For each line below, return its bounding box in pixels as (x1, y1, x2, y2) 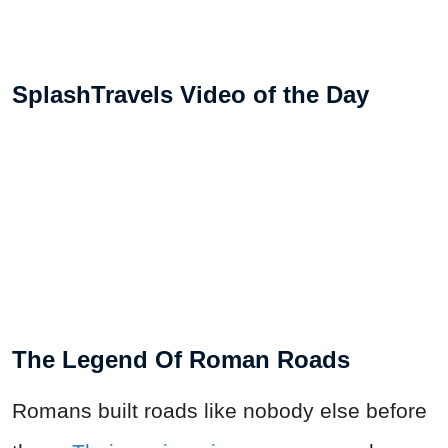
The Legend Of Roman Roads (12, 346, 350, 374)
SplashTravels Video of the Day (12, 81, 369, 109)
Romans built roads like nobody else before (12, 399, 427, 423)
